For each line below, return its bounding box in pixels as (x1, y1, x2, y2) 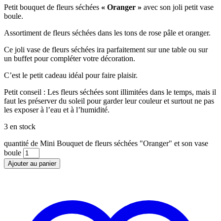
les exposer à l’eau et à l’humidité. (4, 106, 110, 114)
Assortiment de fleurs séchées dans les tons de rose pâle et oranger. (4, 29, 211, 37)
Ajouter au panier (8, 160, 56, 168)
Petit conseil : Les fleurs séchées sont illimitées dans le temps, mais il (4, 88, 216, 97)
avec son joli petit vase (142, 3, 214, 12)
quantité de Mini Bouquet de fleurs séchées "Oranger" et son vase (4, 139, 208, 148)
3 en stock (4, 122, 36, 131)
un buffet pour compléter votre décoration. (4, 54, 135, 63)
